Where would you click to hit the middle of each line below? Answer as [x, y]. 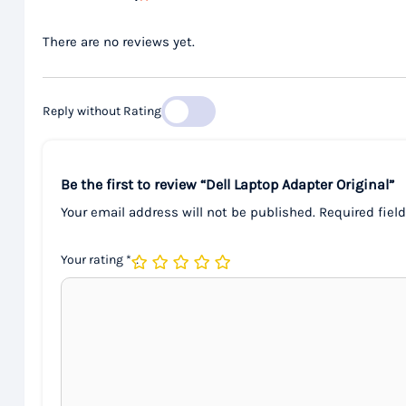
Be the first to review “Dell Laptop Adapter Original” [227, 184]
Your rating [93, 260]
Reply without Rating [102, 111]
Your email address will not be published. [188, 212]
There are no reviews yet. [119, 41]
